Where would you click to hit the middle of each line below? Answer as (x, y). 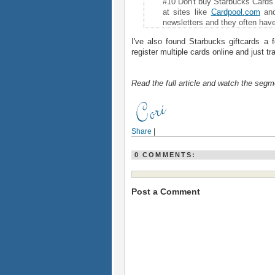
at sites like (187, 12)
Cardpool (227, 12)
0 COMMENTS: (165, 155)
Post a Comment (165, 192)
